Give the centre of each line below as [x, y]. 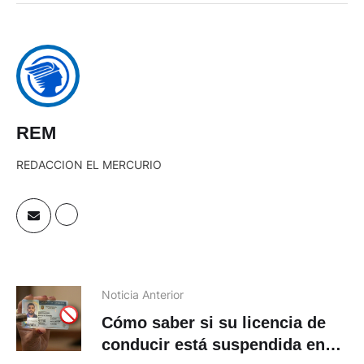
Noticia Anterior [143, 294]
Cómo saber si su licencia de [214, 322]
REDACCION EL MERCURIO [89, 164]
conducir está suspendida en [213, 344]
